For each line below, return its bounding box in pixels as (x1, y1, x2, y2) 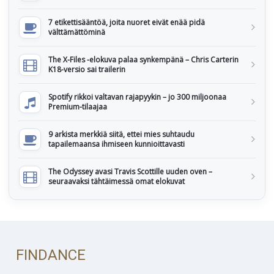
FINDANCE (16, 246, 86, 264)
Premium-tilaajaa (48, 102, 107, 113)
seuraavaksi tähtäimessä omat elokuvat (48, 176, 185, 187)
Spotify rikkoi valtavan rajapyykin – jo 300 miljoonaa (48, 92, 226, 103)
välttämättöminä (48, 27, 105, 38)
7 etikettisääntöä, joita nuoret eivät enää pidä (48, 17, 205, 28)
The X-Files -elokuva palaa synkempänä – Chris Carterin (48, 54, 239, 65)
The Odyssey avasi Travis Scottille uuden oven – (48, 166, 212, 177)
